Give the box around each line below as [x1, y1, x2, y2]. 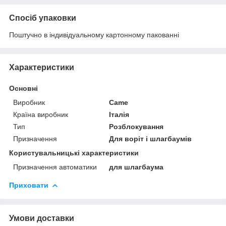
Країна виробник [13, 110, 68, 119]
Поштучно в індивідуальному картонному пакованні [9, 30, 179, 39]
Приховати [9, 181, 48, 189]
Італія [109, 110, 130, 119]
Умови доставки [9, 213, 74, 222]
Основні [9, 84, 38, 92]
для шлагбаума [109, 162, 164, 171]
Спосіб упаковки [9, 13, 76, 22]
